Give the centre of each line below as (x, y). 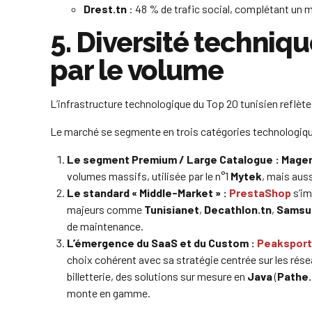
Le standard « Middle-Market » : (147, 193)
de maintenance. (105, 226)
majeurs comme (106, 210)
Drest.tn (105, 9)
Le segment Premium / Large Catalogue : (173, 159)
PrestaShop (260, 193)
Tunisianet (172, 210)
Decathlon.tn (238, 210)
